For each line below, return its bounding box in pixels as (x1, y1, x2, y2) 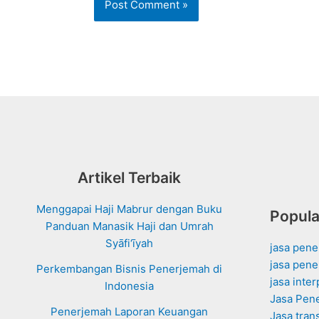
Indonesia (105, 279, 155, 293)
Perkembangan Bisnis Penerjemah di (36, 262, 223, 276)
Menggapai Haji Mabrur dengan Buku (36, 202, 223, 216)
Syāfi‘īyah (105, 236, 154, 251)
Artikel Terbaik (78, 169, 182, 187)
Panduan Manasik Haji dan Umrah (45, 219, 214, 234)
